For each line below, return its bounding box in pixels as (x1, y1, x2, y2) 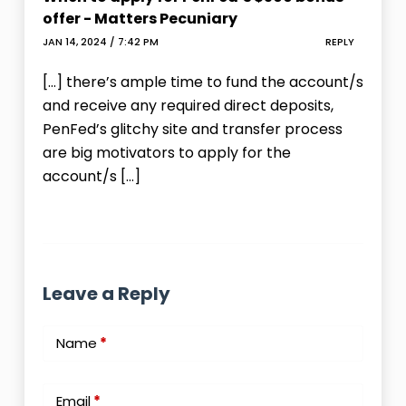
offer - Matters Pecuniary (42, 8, 237, 30)
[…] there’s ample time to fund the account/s (42, 72, 363, 93)
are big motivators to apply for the (42, 142, 291, 164)
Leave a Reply (42, 281, 170, 307)
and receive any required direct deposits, (42, 95, 333, 117)
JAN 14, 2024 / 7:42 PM (42, 34, 159, 49)
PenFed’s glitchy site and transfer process (42, 119, 343, 140)
